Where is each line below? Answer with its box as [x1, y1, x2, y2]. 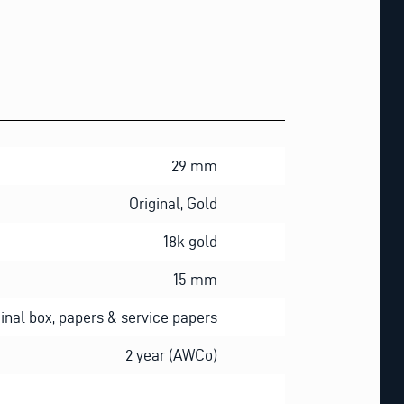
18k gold [163, 232, 217, 250]
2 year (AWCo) [125, 345, 217, 363]
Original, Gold [129, 194, 217, 212]
